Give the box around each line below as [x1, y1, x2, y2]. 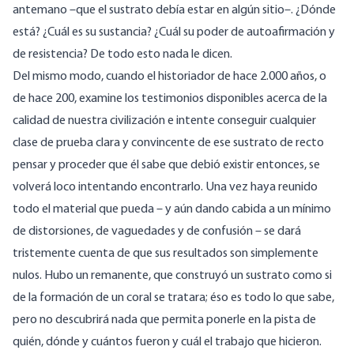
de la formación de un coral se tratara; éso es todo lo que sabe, [13, 292, 334, 305]
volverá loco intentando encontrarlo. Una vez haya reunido [13, 181, 318, 194]
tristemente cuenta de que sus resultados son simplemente [13, 247, 318, 261]
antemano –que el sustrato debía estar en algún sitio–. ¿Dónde [13, 4, 336, 17]
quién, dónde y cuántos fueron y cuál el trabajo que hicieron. [13, 336, 322, 349]
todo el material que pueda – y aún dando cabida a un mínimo [13, 203, 331, 217]
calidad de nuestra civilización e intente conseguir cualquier [13, 115, 316, 128]
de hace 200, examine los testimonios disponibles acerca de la [13, 92, 327, 106]
